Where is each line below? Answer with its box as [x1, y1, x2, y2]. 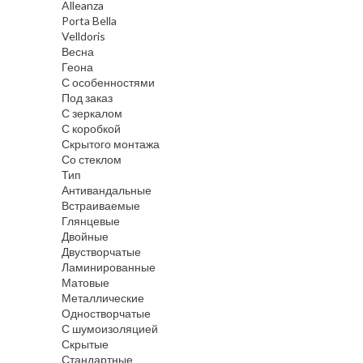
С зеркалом [62, 106, 122, 121]
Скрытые [62, 337, 109, 352]
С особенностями [62, 75, 155, 90]
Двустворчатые [62, 245, 141, 259]
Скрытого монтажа [62, 137, 160, 152]
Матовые [62, 275, 109, 290]
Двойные [62, 229, 109, 244]
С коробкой [62, 122, 121, 136]
